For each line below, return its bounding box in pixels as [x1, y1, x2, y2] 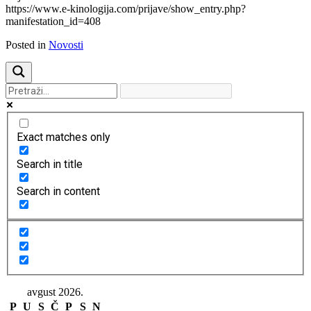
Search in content [17, 185, 100, 199]
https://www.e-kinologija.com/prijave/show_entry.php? [6, 2, 246, 15]
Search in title [17, 158, 83, 171]
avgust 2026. [26, 286, 83, 298]
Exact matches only [17, 131, 110, 144]
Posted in [6, 38, 49, 51]
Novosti [49, 38, 83, 51]
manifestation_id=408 [6, 15, 101, 27]
